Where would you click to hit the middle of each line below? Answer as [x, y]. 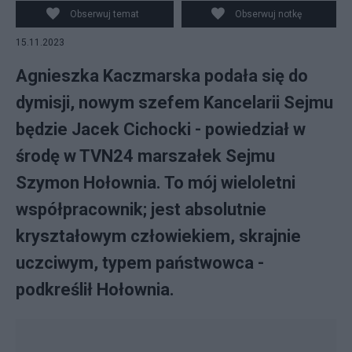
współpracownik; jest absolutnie [141, 209]
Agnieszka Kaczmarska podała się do [162, 76]
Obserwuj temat [104, 14]
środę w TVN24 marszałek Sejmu [145, 156]
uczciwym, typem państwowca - [140, 263]
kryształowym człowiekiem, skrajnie [158, 236]
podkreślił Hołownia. [95, 290]
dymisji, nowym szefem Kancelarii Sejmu [174, 103]
